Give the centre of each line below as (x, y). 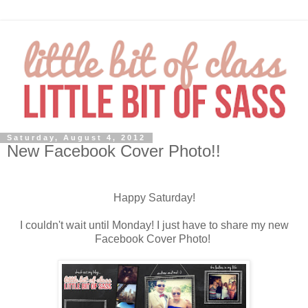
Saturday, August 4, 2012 (76, 138)
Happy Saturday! (154, 198)
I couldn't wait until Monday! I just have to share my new (154, 225)
